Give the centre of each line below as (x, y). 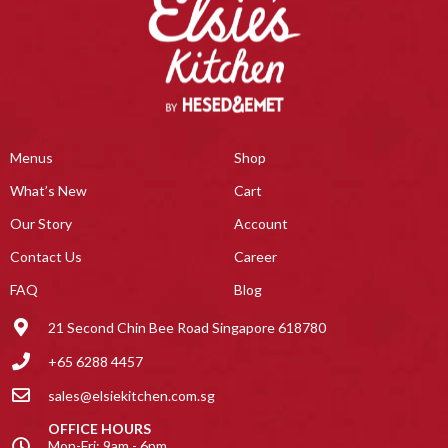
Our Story (41, 224)
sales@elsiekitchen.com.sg (131, 395)
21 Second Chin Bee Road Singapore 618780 (186, 327)
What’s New (48, 191)
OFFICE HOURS (99, 429)
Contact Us (46, 257)
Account (261, 224)
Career (255, 257)
